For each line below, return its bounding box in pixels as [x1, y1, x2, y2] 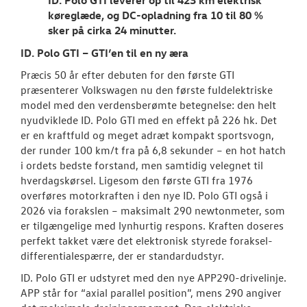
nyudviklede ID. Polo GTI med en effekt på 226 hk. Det [21, 112, 277, 127]
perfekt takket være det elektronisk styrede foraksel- [21, 233, 273, 247]
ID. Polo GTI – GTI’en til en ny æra [21, 45, 188, 60]
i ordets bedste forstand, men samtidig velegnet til [21, 158, 263, 172]
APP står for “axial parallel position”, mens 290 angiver [21, 285, 282, 299]
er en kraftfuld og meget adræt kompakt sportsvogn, [21, 127, 274, 142]
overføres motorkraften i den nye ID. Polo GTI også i [21, 188, 268, 202]
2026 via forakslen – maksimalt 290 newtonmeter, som [21, 203, 285, 217]
